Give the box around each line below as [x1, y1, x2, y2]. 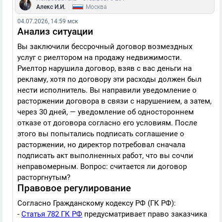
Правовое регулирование [17, 182, 131, 194]
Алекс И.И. [36, 3, 65, 10]
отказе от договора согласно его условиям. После [17, 118, 197, 127]
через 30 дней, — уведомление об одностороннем [17, 108, 194, 116]
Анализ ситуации [17, 26, 93, 37]
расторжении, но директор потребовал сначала [17, 140, 185, 149]
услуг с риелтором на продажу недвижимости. [17, 53, 182, 62]
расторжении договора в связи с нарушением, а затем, [17, 97, 212, 106]
